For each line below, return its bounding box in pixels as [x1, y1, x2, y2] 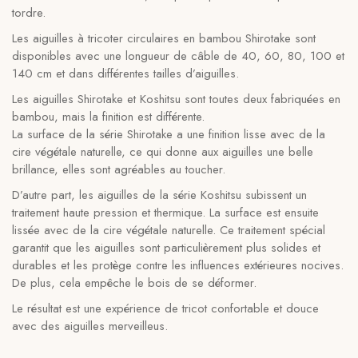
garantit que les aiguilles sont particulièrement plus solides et [12, 239, 320, 257]
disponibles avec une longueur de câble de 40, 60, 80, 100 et [12, 47, 344, 65]
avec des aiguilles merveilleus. [12, 317, 168, 335]
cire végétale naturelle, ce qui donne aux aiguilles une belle [12, 143, 313, 161]
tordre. [12, 4, 46, 22]
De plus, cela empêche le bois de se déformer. [12, 274, 257, 292]
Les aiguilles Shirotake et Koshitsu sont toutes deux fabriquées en [12, 90, 340, 108]
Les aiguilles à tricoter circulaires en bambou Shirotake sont [12, 30, 316, 47]
